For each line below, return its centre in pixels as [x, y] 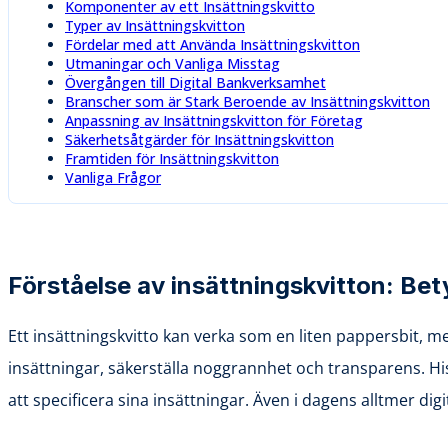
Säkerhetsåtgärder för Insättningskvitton [199, 139]
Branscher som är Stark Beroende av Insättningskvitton [247, 101]
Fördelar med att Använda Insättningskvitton [212, 44]
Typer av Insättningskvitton [155, 25]
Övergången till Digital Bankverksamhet [195, 82]
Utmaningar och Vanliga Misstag [172, 63]
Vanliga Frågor [113, 177]
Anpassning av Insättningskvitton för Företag [214, 120]
